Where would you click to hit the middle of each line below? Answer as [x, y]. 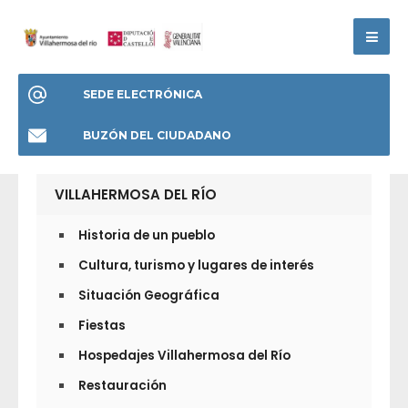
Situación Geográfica [149, 295]
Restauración [122, 385]
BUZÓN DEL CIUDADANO [157, 135]
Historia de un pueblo [147, 235]
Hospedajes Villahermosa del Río [184, 355]
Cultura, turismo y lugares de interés [196, 265]
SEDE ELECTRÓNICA [143, 94]
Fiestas [102, 325]
